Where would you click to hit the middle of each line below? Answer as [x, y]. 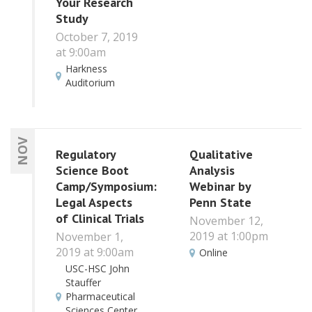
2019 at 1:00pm [228, 236]
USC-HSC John [97, 268]
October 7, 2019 [97, 37]
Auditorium [90, 83]
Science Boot [92, 171]
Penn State [220, 203]
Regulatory [86, 155]
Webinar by [220, 187]
